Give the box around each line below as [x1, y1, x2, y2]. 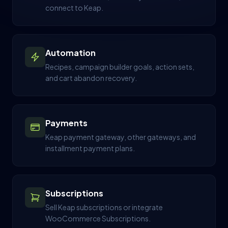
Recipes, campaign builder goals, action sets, [45, 62, 194, 71]
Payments [45, 118, 88, 128]
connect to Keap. [45, 3, 103, 12]
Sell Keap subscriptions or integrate [45, 203, 163, 212]
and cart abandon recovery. [45, 73, 137, 82]
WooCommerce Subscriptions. [45, 214, 151, 223]
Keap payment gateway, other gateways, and [45, 132, 196, 141]
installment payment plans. [45, 144, 135, 153]
